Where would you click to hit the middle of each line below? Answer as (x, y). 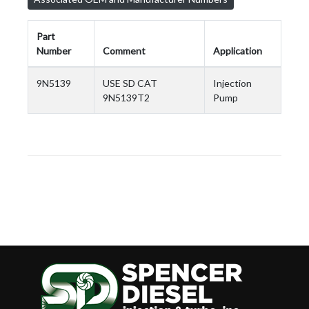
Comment (124, 51)
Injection (232, 83)
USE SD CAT (130, 83)
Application (238, 51)
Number (54, 51)
